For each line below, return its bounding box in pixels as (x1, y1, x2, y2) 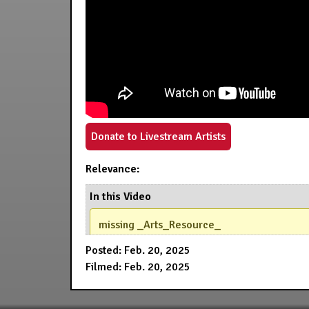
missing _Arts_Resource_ (99, 218, 221, 232)
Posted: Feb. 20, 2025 (86, 243, 190, 257)
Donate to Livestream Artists (91, 130, 226, 143)
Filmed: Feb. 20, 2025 (86, 260, 190, 274)
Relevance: (86, 162, 140, 176)
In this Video (90, 190, 151, 203)
